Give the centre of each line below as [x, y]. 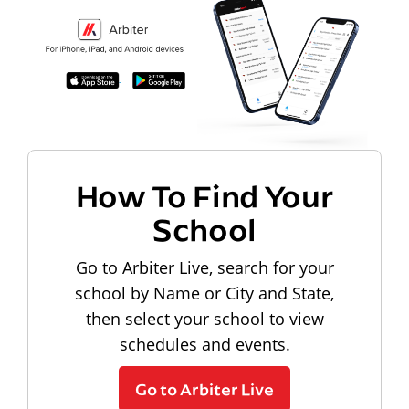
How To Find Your [204, 194]
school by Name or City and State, [204, 293]
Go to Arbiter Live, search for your [204, 267]
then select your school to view [204, 318]
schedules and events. [204, 344]
